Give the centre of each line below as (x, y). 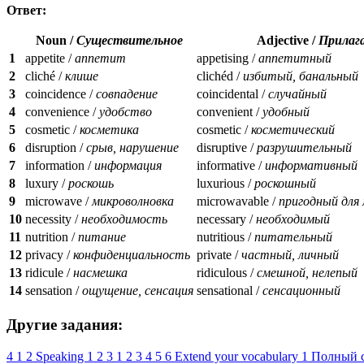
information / (60, 166)
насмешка (100, 273)
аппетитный (295, 58)
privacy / (49, 255)
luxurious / (225, 184)
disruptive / (227, 148)
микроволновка (133, 201)
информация (128, 166)
